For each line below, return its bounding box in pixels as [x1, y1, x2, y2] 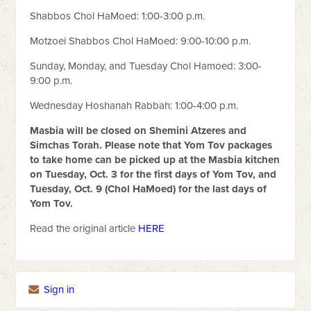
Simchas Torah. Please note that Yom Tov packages [30, 139, 273, 151]
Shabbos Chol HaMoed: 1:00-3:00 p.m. [30, 10, 205, 22]
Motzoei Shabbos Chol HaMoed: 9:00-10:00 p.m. [30, 35, 251, 47]
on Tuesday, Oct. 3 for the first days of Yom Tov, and [30, 168, 277, 180]
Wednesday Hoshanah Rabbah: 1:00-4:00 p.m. [30, 99, 239, 112]
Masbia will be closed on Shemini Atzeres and [30, 124, 247, 137]
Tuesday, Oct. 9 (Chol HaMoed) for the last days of [30, 183, 267, 195]
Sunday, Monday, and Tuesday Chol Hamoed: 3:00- [30, 60, 262, 72]
